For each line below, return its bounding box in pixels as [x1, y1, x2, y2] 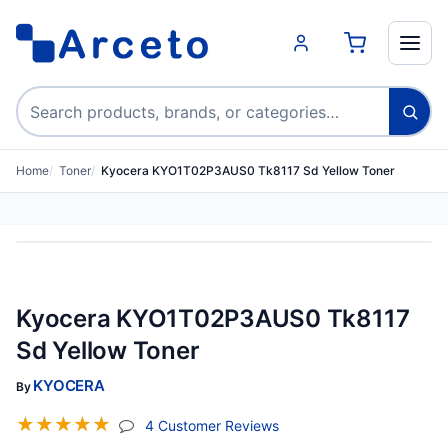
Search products [16, 88, 142, 109]
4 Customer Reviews [145, 416, 279, 434]
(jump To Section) [278, 415, 398, 433]
